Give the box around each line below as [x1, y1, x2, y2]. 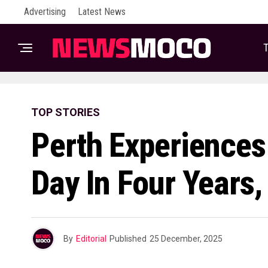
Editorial [76, 234, 106, 243]
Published [109, 234, 147, 243]
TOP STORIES [31, 106, 100, 118]
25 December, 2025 [150, 234, 223, 243]
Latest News [78, 6, 126, 17]
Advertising [24, 6, 66, 17]
